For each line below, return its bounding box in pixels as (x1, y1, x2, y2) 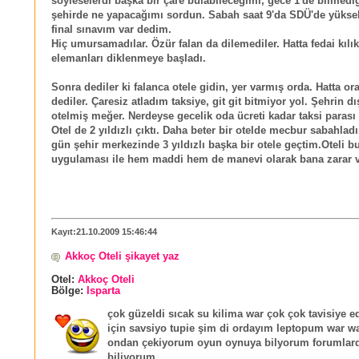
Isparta (87, 285, 120, 297)
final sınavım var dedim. (51, 23, 171, 35)
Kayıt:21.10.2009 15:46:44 (51, 226, 157, 236)
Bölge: (51, 285, 87, 297)
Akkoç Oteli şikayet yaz (65, 251, 179, 262)
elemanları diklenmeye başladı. (51, 52, 206, 64)
